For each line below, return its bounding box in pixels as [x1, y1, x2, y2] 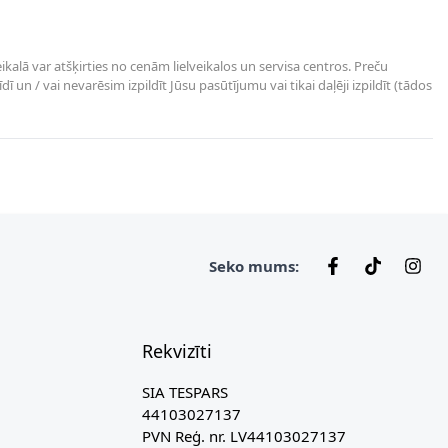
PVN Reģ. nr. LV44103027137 [142, 426, 346, 446]
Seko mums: [209, 256, 299, 276]
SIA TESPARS [142, 382, 228, 402]
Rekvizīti [142, 339, 212, 363]
